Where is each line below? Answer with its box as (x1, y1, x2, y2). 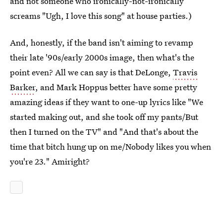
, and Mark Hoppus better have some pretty (35, 81, 197, 93)
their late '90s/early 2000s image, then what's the (10, 52, 194, 63)
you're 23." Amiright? (10, 156, 90, 167)
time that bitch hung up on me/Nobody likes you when (10, 141, 211, 152)
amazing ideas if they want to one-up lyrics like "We (10, 96, 203, 108)
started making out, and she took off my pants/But (10, 111, 198, 122)
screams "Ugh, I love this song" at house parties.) (10, 10, 192, 21)
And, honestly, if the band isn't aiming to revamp (10, 37, 193, 48)
